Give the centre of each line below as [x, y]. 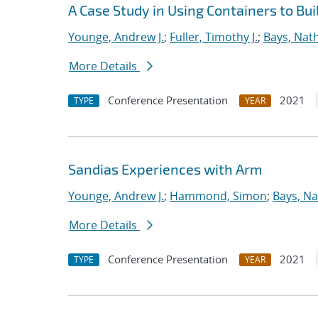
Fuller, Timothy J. [214, 37]
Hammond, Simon [218, 196]
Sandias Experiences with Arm [165, 169]
